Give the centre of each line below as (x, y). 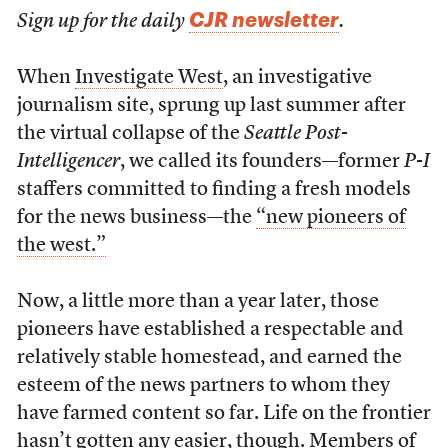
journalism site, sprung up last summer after (211, 106)
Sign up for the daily (102, 22)
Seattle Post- (295, 134)
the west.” (61, 246)
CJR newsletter (263, 19)
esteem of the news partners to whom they (203, 386)
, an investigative (297, 78)
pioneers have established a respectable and (210, 330)
